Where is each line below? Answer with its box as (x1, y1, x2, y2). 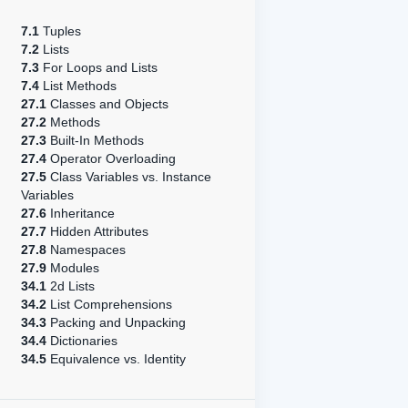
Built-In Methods (46, 133, 144, 148)
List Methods (39, 78, 117, 93)
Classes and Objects (46, 97, 168, 111)
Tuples (39, 24, 81, 38)
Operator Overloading (46, 151, 176, 166)
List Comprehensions (46, 297, 172, 311)
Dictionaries (46, 333, 117, 348)
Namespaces (46, 242, 126, 257)
